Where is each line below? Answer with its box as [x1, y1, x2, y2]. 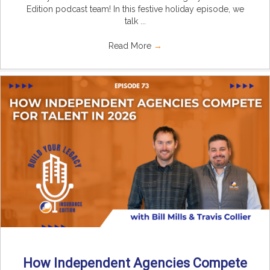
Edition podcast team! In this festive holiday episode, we [26, 4, 244, 14]
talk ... [124, 16, 146, 26]
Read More [108, 40, 154, 51]
